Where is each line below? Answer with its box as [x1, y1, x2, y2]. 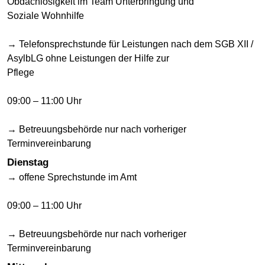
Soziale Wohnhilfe [7, 10, 84, 21]
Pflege [7, 67, 34, 77]
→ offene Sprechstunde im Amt [7, 172, 137, 182]
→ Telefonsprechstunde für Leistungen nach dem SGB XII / [7, 38, 253, 49]
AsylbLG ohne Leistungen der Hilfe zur [7, 53, 169, 63]
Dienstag [7, 156, 49, 168]
